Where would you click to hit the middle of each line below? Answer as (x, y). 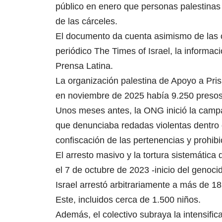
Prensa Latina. (84, 66)
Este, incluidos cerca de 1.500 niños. (128, 199)
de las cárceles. (86, 21)
